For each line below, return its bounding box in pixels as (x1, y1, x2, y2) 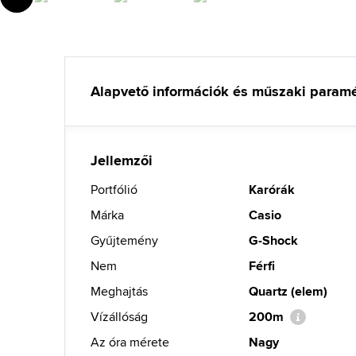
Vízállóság (91, 308, 148, 326)
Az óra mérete (91, 333, 169, 351)
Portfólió (91, 180, 137, 199)
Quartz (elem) (249, 282, 328, 300)
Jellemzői (91, 150, 153, 171)
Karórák (249, 180, 296, 199)
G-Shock (249, 231, 299, 250)
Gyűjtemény (91, 231, 158, 250)
